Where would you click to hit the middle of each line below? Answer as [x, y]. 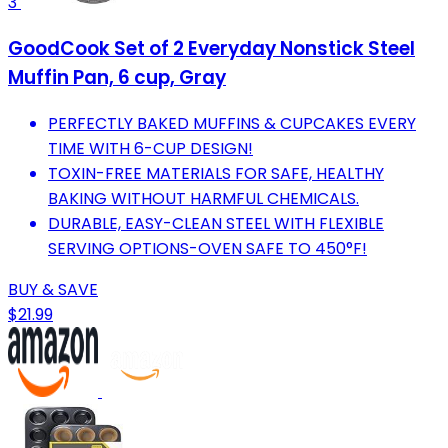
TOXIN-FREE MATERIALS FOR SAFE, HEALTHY [216, 173]
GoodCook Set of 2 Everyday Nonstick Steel [211, 48]
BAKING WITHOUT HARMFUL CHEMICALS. [203, 198]
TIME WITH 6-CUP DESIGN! [150, 148]
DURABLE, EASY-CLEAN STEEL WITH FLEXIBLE [216, 223]
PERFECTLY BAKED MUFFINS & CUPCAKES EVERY [232, 123]
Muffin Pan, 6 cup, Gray [117, 77]
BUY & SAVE [53, 289]
